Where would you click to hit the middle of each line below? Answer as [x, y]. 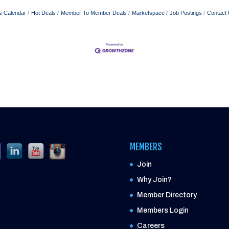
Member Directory [167, 195]
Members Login [163, 210]
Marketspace [148, 13]
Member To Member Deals [94, 13]
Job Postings [186, 13]
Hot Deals [43, 13]
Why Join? [154, 179]
